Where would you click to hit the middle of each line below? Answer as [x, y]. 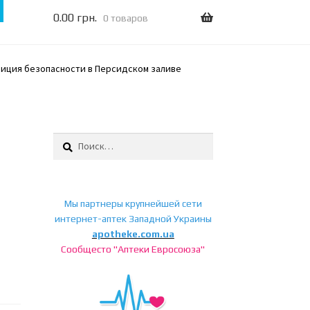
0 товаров [125, 18]
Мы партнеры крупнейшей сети [133, 203]
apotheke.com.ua [133, 234]
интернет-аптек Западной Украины [133, 218]
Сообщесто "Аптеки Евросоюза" [133, 249]
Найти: [66, 139]
